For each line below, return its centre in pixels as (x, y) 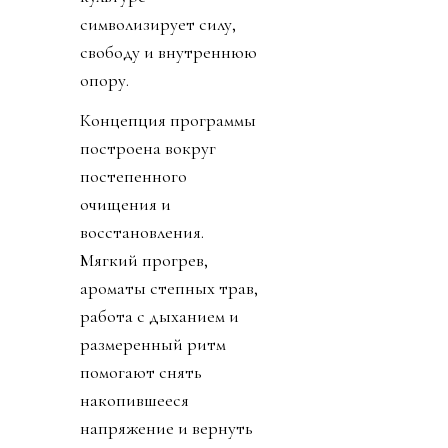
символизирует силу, (158, 24)
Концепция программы (168, 120)
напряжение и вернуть (166, 428)
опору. (104, 80)
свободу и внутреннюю (168, 52)
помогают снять (141, 372)
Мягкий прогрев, (144, 260)
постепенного (133, 176)
